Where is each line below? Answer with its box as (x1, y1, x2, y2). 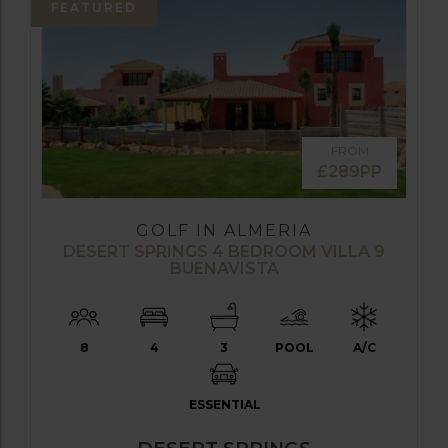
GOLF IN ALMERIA (136, 220, 312, 240)
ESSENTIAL (189, 396, 261, 412)
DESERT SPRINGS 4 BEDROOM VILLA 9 (63, 241, 385, 261)
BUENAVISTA (169, 258, 279, 278)
